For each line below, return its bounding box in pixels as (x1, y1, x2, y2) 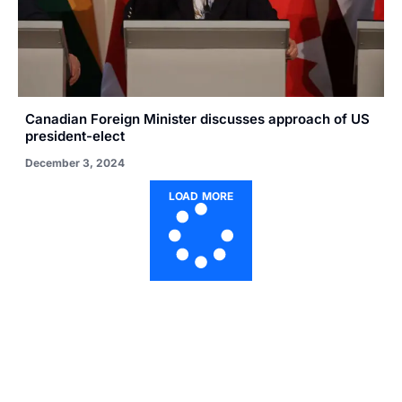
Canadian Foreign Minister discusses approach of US (25, 110, 370, 128)
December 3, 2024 (25, 156, 125, 170)
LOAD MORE (168, 189, 234, 204)
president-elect (25, 127, 125, 145)
